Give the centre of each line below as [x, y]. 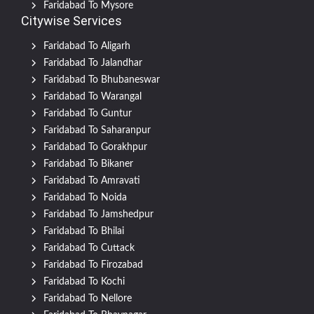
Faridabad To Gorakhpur [95, 148]
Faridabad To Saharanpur [97, 131]
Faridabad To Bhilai [84, 232]
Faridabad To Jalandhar [93, 63]
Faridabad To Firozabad [93, 265]
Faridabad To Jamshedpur [98, 215]
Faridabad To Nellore [88, 299]
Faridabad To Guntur [88, 114]
